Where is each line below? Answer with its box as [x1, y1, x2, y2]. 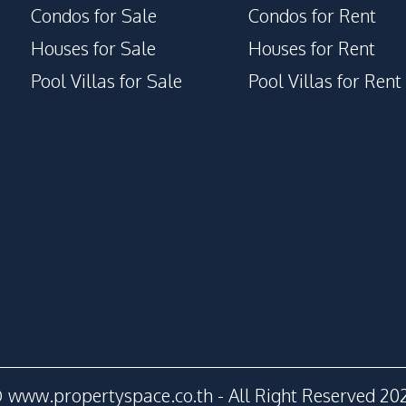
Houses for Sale [31, 36, 156, 60]
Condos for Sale [31, 4, 157, 27]
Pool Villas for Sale [31, 69, 182, 92]
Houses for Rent [248, 36, 375, 60]
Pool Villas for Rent [248, 69, 401, 92]
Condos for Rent [248, 4, 376, 27]
